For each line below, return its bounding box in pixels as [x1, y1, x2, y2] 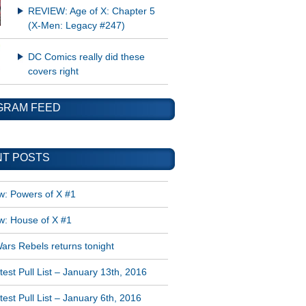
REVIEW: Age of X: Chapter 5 [27, 6, 155, 17]
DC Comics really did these [27, 52, 145, 63]
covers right [27, 66, 79, 77]
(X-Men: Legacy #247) [27, 20, 125, 31]
